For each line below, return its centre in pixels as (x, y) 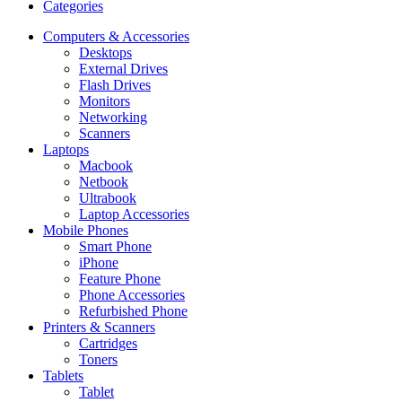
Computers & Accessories (116, 37)
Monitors (105, 101)
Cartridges (108, 344)
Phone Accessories (132, 295)
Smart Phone (115, 247)
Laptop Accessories (134, 214)
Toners (98, 360)
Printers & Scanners (99, 328)
